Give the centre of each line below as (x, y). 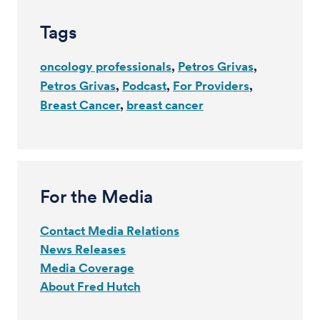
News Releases (83, 249)
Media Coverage (87, 268)
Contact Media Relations (110, 231)
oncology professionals (106, 66)
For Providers (211, 86)
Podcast (144, 86)
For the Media (96, 196)
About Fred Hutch (90, 286)
